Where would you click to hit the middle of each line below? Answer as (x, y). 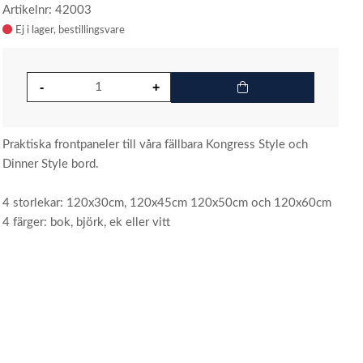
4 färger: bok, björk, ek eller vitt (87, 222)
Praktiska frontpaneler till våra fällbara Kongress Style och (156, 145)
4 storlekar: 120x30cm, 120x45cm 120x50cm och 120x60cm (167, 203)
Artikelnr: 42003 (47, 10)
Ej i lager (35, 30)
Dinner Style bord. (51, 164)
